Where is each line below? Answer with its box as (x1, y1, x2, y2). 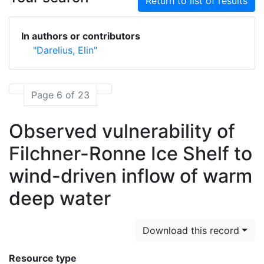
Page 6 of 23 (31, 89, 90, 101)
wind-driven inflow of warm (9, 164, 252, 187)
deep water (9, 187, 111, 210)
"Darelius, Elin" (33, 44, 97, 56)
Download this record (143, 225, 240, 236)
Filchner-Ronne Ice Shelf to (9, 142, 252, 165)
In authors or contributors (21, 30, 140, 42)
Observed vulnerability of (9, 120, 235, 143)
